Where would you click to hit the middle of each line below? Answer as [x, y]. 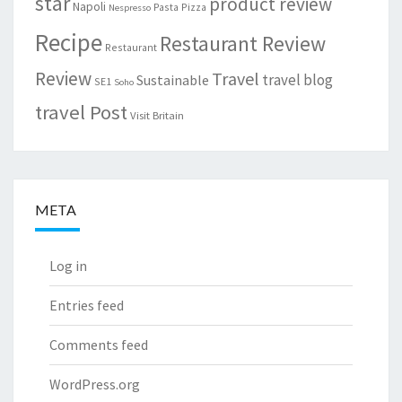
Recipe [69, 42]
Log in [68, 265]
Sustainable [173, 79]
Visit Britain [157, 114]
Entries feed [87, 305]
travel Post [81, 112]
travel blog [297, 79]
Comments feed [99, 344]
